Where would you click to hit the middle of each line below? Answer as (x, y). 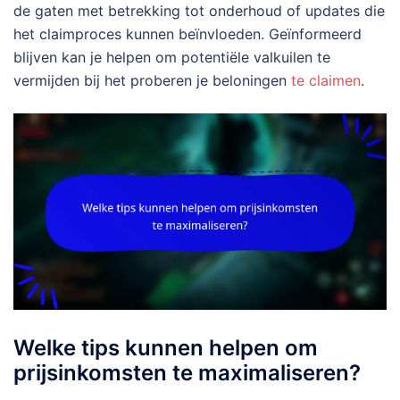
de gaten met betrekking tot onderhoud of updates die (199, 11)
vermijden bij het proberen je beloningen (152, 81)
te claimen (326, 81)
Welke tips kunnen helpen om (166, 347)
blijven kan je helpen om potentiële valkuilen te (172, 58)
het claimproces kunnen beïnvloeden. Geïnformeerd (187, 34)
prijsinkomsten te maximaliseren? (187, 372)
